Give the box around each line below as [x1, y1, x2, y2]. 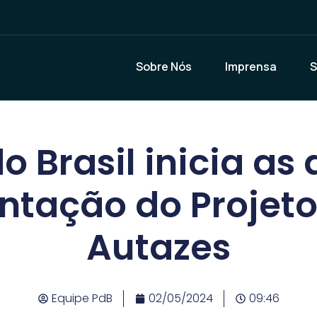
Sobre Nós [136, 59, 192, 75]
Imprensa [225, 59, 277, 75]
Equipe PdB [51, 290, 113, 306]
